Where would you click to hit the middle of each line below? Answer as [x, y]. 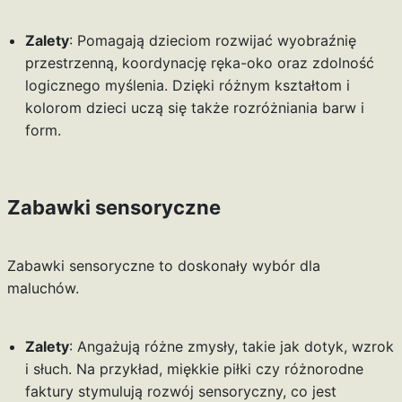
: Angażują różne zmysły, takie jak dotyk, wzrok [231, 347]
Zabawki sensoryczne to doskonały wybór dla [163, 266]
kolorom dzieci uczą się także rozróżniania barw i [194, 108]
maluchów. [43, 288]
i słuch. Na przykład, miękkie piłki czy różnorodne [194, 369]
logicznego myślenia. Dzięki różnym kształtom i [187, 86]
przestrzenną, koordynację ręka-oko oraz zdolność [199, 63]
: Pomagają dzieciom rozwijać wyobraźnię [212, 41]
